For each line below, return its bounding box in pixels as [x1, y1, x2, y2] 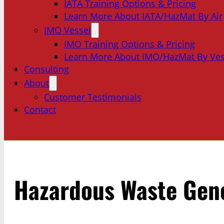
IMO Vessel [44, 24, 91, 36]
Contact [24, 103, 56, 115]
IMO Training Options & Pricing [64, 38, 195, 50]
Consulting [24, 63, 69, 75]
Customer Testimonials [44, 91, 141, 103]
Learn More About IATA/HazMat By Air [64, 10, 222, 22]
